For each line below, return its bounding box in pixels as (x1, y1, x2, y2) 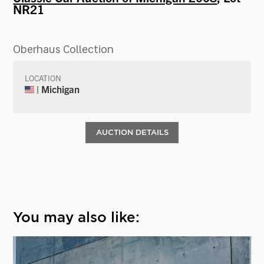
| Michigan (34, 82, 80, 95)
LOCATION (25, 72, 62, 83)
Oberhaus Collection (13, 42, 114, 55)
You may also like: (13, 209, 140, 226)
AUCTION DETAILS (95, 127, 169, 137)
